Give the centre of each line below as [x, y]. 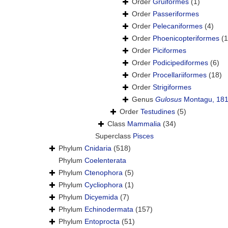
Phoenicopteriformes [186, 38]
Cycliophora [104, 185]
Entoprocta [102, 222]
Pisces [143, 136]
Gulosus [168, 99]
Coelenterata [105, 161]
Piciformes [169, 51]
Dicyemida [101, 197]
